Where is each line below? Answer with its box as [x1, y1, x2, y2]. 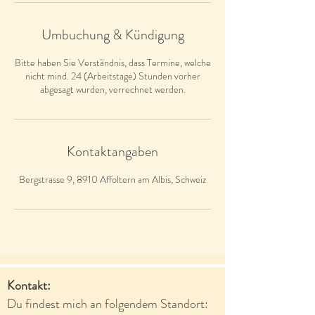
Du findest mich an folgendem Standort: [7, 295, 208, 313]
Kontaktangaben [67, 141, 158, 162]
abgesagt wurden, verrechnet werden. [39, 82, 186, 96]
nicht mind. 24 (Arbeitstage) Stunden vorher [25, 69, 200, 83]
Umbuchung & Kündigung [41, 25, 184, 45]
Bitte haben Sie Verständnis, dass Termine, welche [14, 56, 211, 70]
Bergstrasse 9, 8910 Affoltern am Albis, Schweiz [19, 172, 206, 186]
